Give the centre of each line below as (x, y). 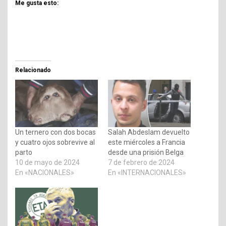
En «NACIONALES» (45, 172)
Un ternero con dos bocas (55, 132)
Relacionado (33, 70)
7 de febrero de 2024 (141, 162)
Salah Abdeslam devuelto (149, 132)
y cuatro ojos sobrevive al (55, 142)
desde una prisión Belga (146, 152)
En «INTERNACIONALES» (147, 172)
